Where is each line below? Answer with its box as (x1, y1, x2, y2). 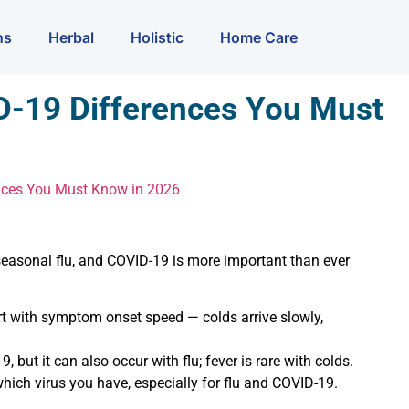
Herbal (48, 27, 94, 47)
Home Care (220, 27, 298, 47)
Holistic (131, 27, 184, 47)
